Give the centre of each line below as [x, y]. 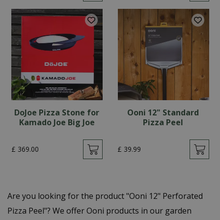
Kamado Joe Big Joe [57, 122]
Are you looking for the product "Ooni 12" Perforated [105, 196]
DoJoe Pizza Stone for [57, 112]
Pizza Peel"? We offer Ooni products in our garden [99, 211]
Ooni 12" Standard [163, 112]
